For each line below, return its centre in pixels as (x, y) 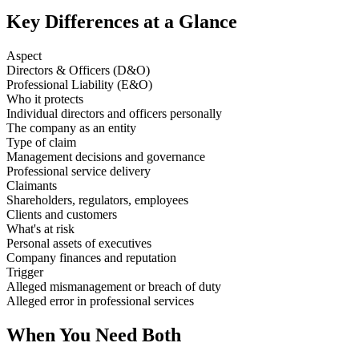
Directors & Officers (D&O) (78, 71)
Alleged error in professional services (100, 301)
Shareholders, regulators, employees (97, 200)
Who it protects (45, 99)
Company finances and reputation (91, 258)
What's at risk (40, 229)
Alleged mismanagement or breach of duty (114, 287)
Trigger (25, 272)
